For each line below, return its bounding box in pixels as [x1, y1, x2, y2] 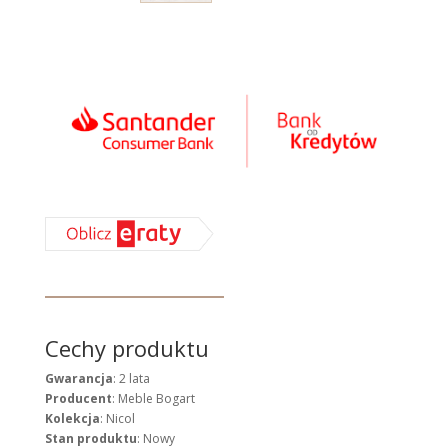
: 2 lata [112, 370, 150, 388]
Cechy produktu [44, 333, 209, 364]
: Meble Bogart [111, 390, 195, 408]
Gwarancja [44, 370, 113, 388]
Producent [44, 390, 112, 408]
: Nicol [99, 410, 135, 428]
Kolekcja [44, 410, 100, 428]
